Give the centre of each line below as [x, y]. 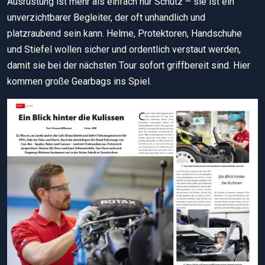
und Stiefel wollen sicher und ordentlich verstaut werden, [124, 50]
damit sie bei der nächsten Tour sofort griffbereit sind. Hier [129, 66]
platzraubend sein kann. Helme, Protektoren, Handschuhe [125, 34]
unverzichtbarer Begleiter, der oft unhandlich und [106, 18]
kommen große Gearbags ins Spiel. [79, 82]
